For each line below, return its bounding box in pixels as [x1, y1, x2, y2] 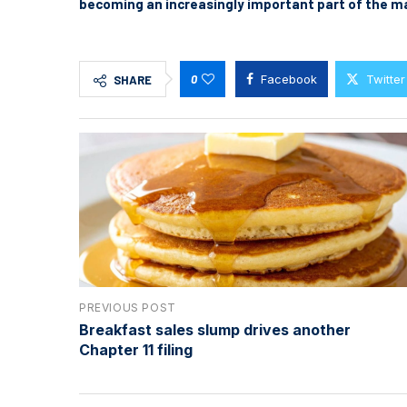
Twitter [366, 71, 405, 86]
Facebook [261, 71, 317, 86]
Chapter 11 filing [79, 340, 193, 359]
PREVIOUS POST [79, 300, 176, 314]
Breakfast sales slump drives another [79, 320, 351, 339]
